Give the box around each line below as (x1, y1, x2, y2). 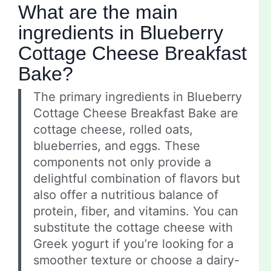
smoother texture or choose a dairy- (33, 253, 240, 268)
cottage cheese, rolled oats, (33, 122, 193, 137)
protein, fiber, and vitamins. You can (33, 204, 238, 219)
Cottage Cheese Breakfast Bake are (33, 106, 238, 121)
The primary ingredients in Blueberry (33, 90, 242, 105)
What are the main (18, 1, 178, 24)
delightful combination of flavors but (33, 171, 240, 186)
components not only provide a (33, 155, 211, 170)
